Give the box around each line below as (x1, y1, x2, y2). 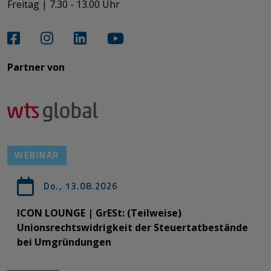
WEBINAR (15, 148, 59, 163)
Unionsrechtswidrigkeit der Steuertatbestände (17, 221, 248, 235)
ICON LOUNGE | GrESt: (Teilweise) (17, 206, 181, 220)
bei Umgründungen (17, 235, 111, 249)
